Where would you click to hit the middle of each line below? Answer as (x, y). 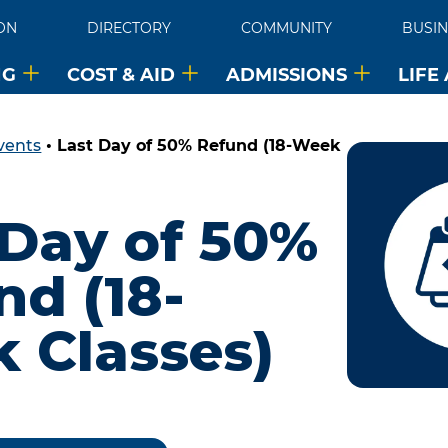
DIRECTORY (128, 28)
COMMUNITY (286, 28)
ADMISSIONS (286, 74)
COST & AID (120, 74)
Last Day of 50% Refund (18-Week (199, 145)
